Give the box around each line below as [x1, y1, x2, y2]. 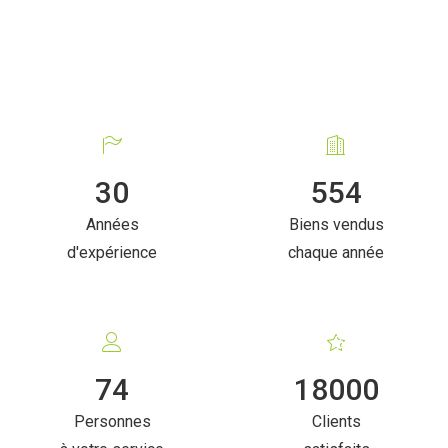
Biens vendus [288, 214, 384, 234]
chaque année [288, 242, 384, 262]
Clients [311, 411, 361, 431]
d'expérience [67, 242, 157, 262]
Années [85, 214, 139, 234]
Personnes [73, 411, 151, 431]
